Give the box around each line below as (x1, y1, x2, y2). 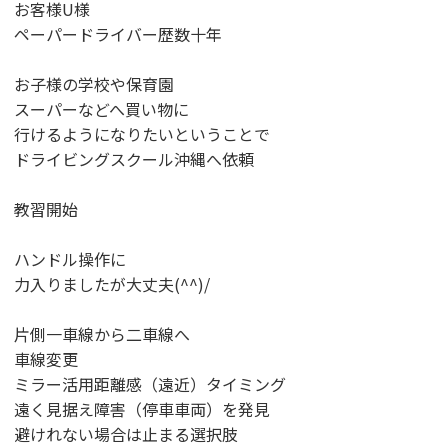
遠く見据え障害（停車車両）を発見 (14, 397, 270, 421)
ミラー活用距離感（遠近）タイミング (14, 372, 286, 396)
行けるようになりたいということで (14, 122, 270, 146)
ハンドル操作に (14, 247, 126, 271)
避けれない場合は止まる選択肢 (14, 422, 238, 446)
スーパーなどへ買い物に (14, 97, 189, 121)
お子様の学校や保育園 (14, 72, 174, 96)
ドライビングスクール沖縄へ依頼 (14, 147, 254, 171)
